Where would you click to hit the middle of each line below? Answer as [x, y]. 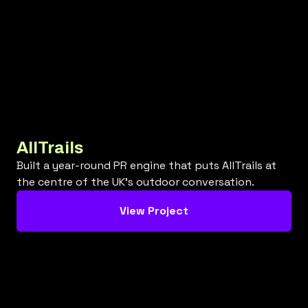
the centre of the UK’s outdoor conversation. [135, 181]
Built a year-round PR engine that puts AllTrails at [146, 165]
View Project [154, 210]
